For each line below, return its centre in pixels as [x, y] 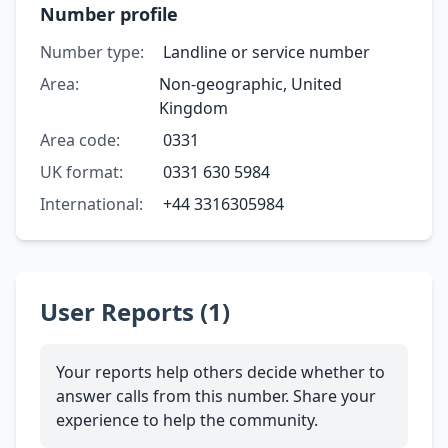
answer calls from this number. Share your [216, 395]
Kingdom [194, 107]
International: [91, 203]
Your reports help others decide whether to [220, 371]
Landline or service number [266, 51]
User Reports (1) [135, 311]
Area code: [80, 139]
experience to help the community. [187, 419]
